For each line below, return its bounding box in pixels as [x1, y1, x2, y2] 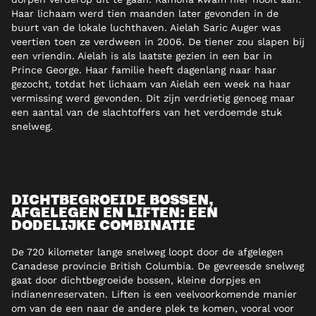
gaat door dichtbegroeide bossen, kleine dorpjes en [11, 274, 261, 286]
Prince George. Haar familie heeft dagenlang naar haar [11, 64, 276, 76]
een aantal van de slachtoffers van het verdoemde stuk [11, 107, 282, 119]
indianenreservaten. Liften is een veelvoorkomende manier [11, 288, 297, 300]
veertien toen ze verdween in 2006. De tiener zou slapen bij [11, 36, 305, 48]
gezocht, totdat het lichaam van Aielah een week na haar [11, 78, 291, 90]
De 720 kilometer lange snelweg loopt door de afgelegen [11, 246, 284, 258]
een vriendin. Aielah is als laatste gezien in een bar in [11, 50, 272, 62]
